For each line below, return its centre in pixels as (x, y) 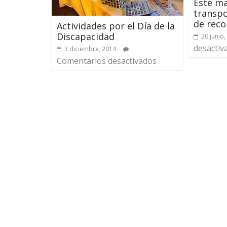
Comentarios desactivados (107, 61)
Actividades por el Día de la (116, 26)
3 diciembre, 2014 (90, 49)
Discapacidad (86, 36)
